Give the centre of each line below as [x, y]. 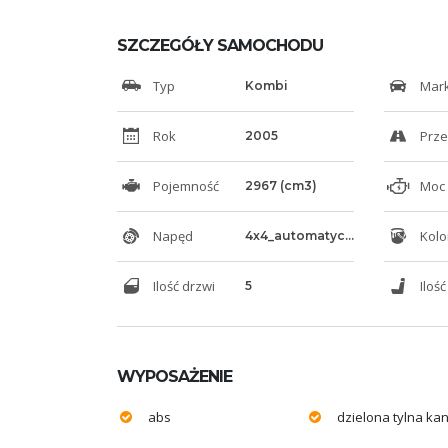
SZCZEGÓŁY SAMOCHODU [220, 45]
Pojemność [184, 185]
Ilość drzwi [182, 285]
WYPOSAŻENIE [174, 376]
